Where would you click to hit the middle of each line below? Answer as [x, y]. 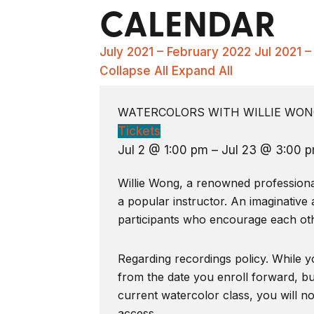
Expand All [202, 71]
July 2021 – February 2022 [175, 52]
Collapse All [136, 71]
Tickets [139, 131]
